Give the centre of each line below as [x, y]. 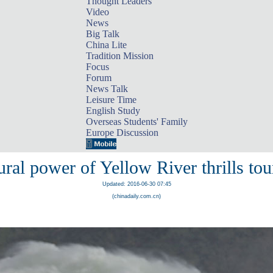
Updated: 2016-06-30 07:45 [136, 184]
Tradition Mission [119, 56]
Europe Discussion [122, 133]
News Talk [107, 89]
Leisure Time [111, 100]
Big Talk [102, 34]
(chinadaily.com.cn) [136, 196]
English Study [113, 111]
